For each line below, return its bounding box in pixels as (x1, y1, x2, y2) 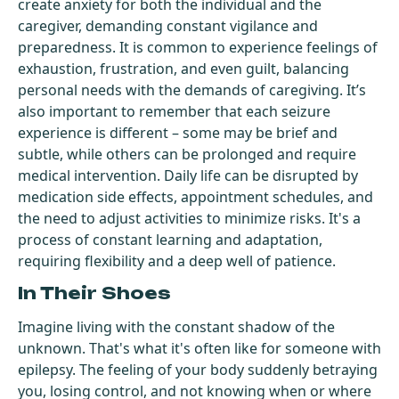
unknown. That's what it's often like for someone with (18, 338, 381, 358)
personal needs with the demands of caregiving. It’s (18, 79, 366, 100)
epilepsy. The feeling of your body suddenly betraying (18, 359, 378, 379)
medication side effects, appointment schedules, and (18, 186, 373, 207)
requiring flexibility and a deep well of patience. (18, 250, 336, 271)
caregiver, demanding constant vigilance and (18, 15, 318, 36)
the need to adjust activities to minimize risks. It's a (18, 208, 361, 228)
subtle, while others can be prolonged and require (18, 143, 356, 164)
